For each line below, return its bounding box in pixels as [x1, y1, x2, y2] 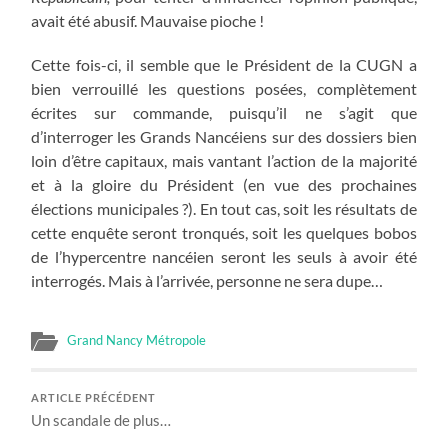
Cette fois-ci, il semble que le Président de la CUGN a [31, 54, 417, 74]
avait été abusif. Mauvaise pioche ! [31, 10, 265, 30]
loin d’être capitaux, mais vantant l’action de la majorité [31, 150, 417, 170]
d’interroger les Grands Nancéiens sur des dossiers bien [31, 126, 417, 146]
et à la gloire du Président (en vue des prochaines [31, 174, 417, 194]
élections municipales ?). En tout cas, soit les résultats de [31, 198, 417, 218]
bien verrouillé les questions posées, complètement [31, 78, 417, 98]
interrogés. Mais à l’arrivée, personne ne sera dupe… [31, 270, 384, 290]
